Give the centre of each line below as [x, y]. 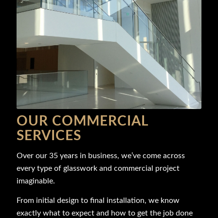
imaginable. [36, 181]
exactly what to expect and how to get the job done [104, 213]
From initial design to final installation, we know [98, 200]
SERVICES [49, 136]
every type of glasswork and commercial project [98, 169]
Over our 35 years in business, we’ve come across [100, 156]
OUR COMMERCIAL [82, 121]
